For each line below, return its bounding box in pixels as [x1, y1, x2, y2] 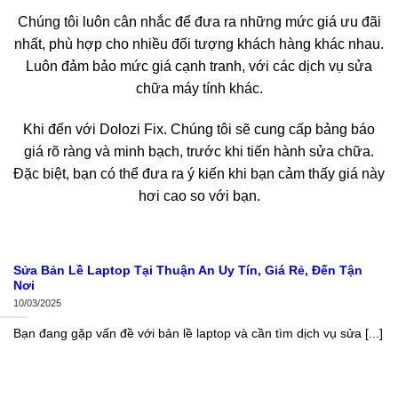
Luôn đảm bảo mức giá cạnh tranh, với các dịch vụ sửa [26, 58, 372, 74]
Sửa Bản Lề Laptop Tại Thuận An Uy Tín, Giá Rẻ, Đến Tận [13, 263, 362, 277]
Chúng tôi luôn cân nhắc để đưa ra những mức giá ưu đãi [17, 13, 381, 29]
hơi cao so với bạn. [138, 187, 260, 203]
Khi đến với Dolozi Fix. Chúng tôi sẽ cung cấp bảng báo [23, 121, 375, 137]
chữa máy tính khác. [135, 80, 263, 96]
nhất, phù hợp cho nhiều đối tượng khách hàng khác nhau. [14, 36, 384, 52]
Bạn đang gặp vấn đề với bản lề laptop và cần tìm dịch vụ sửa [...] [13, 327, 383, 341]
